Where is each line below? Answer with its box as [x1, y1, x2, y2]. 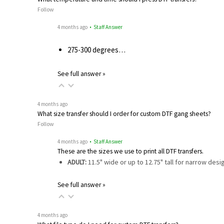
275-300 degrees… [67, 45, 125, 55]
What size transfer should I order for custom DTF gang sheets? [37, 109, 211, 118]
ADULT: [67, 157, 86, 166]
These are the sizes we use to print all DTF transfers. [57, 146, 203, 155]
